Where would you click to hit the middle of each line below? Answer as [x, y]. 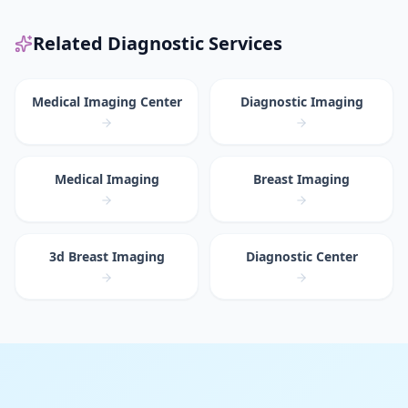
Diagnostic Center [301, 256]
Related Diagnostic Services [158, 43]
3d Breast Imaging [107, 256]
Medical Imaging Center [107, 102]
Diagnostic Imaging [301, 102]
